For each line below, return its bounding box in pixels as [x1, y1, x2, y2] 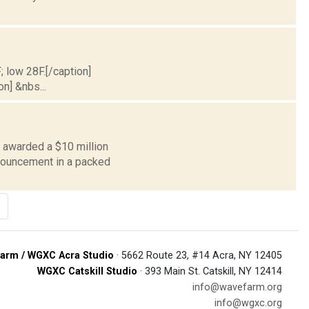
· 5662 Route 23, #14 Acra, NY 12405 [114, 249, 282, 261]
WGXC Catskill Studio [37, 265, 137, 277]
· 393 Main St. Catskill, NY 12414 [137, 265, 282, 277]
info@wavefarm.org [192, 281, 282, 293]
